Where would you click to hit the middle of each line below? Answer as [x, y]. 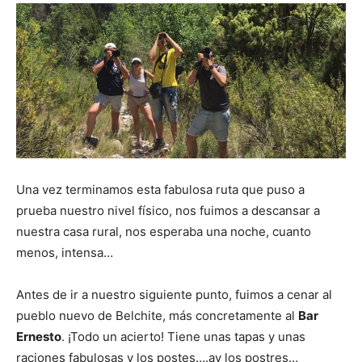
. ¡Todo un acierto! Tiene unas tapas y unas [183, 337]
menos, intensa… [65, 253]
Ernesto [39, 337]
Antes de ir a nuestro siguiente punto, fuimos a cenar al [174, 295]
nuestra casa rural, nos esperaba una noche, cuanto [164, 232]
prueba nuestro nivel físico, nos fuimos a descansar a [168, 211]
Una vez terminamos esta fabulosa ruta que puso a [160, 190]
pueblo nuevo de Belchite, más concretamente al [157, 316]
